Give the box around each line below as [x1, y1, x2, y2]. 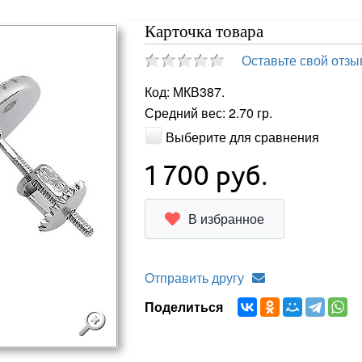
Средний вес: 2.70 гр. [144, 103, 272, 123]
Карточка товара [144, 22, 263, 41]
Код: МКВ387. [144, 82, 225, 102]
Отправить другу [144, 267, 244, 287]
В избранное [187, 208, 264, 228]
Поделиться [144, 297, 229, 316]
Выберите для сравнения [165, 127, 319, 146]
